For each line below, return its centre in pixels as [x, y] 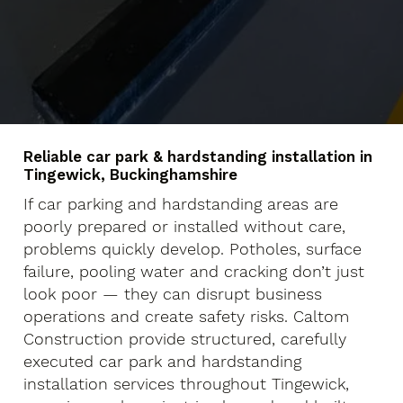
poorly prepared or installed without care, [185, 226]
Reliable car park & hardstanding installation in [198, 157]
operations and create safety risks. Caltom [187, 316]
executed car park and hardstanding [163, 361]
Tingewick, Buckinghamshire [131, 175]
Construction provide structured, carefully [185, 338]
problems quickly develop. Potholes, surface [193, 248]
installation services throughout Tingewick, [187, 383]
